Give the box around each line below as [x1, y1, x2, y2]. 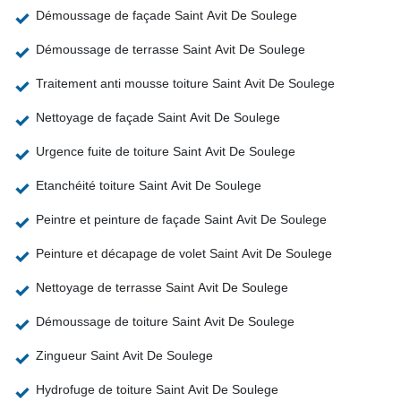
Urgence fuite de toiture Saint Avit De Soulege [36, 144, 295, 159]
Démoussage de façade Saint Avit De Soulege [36, 8, 297, 23]
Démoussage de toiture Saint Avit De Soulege [36, 314, 294, 329]
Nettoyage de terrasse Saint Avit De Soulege [36, 280, 288, 295]
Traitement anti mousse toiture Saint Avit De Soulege [36, 76, 335, 91]
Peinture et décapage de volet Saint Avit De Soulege [36, 246, 332, 261]
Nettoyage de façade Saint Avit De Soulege [36, 110, 280, 125]
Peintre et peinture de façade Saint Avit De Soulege [36, 212, 327, 227]
